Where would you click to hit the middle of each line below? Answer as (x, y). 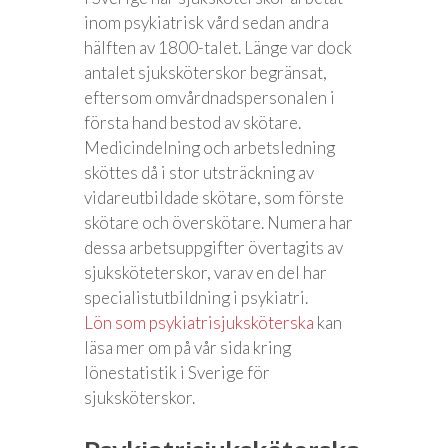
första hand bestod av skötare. (192, 122)
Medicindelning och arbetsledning (209, 147)
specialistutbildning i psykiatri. (196, 297)
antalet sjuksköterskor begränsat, (205, 72)
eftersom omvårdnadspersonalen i (209, 97)
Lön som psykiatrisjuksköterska (199, 322)
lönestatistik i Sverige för (177, 372)
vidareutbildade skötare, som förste (214, 197)
